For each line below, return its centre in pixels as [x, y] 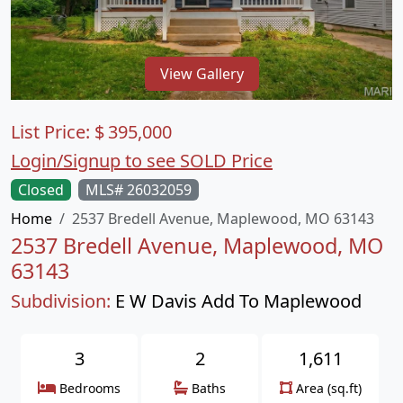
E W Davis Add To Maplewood [238, 301]
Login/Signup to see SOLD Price [142, 161]
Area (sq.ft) [328, 388]
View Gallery [201, 73]
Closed [41, 190]
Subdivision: [61, 301]
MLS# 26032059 [139, 190]
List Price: [53, 132]
